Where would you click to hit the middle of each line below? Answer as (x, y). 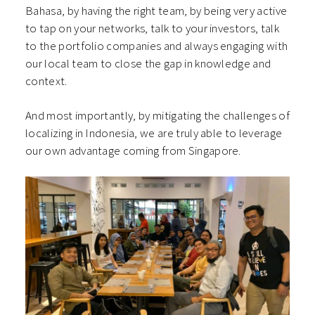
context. (47, 81)
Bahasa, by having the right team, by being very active (156, 10)
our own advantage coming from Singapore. (135, 150)
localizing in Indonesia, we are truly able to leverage (154, 133)
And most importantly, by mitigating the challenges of (157, 115)
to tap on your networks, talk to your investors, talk (152, 28)
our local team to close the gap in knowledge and (148, 63)
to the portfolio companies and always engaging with (157, 45)
